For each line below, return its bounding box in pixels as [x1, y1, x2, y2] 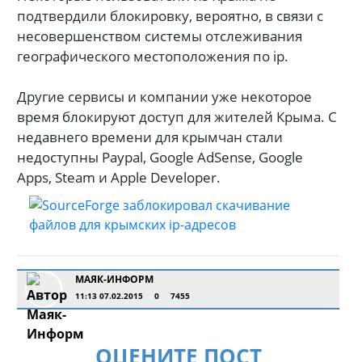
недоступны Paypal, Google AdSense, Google [17, 148, 303, 166]
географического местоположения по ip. [17, 47, 288, 65]
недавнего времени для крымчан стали [17, 128, 283, 146]
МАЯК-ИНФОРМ [75, 272, 154, 286]
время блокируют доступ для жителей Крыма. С [17, 107, 337, 126]
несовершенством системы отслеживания [17, 27, 302, 45]
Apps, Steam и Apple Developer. [17, 168, 221, 187]
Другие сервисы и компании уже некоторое [17, 87, 312, 106]
